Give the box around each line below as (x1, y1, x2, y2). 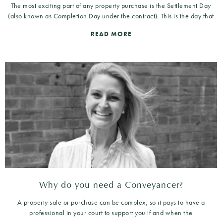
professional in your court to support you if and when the (29, 208, 193, 217)
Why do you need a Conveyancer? (39, 177, 183, 191)
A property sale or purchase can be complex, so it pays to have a (17, 197, 205, 207)
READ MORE (90, 29, 132, 38)
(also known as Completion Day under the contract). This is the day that (8, 11, 214, 20)
